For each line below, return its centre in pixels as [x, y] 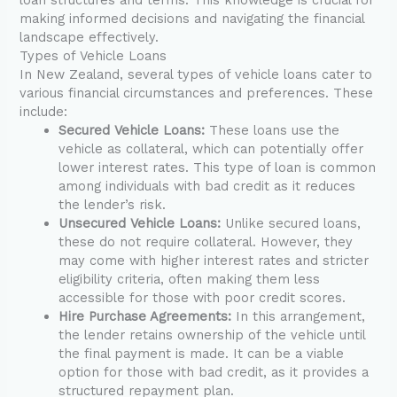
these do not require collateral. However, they [206, 241]
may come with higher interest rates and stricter [214, 260]
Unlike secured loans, [291, 223]
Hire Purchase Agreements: [145, 316]
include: [44, 111]
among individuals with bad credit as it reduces [207, 186]
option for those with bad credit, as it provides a [214, 372]
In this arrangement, [299, 316]
